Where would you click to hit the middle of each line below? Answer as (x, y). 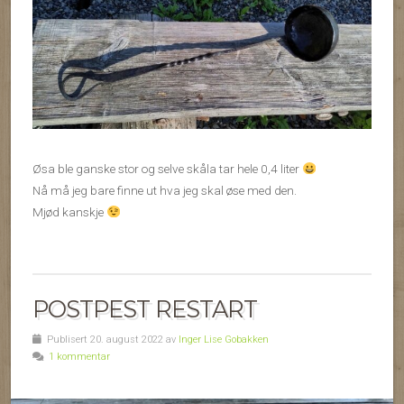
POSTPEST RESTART (145, 308)
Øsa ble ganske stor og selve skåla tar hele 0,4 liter (167, 168)
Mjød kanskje (69, 211)
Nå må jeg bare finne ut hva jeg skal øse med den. (165, 190)
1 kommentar (79, 356)
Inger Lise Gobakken (224, 339)
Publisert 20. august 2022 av (110, 339)
